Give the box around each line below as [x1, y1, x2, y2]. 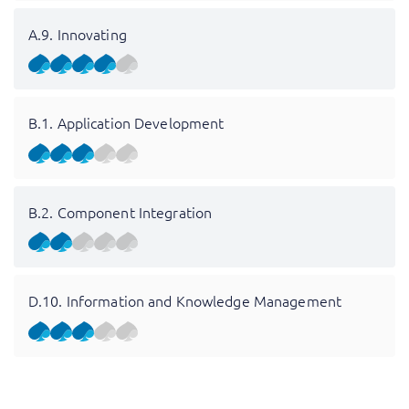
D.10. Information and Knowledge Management [28, 290, 342, 311]
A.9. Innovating [28, 23, 127, 44]
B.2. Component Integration [28, 201, 213, 222]
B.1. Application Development [28, 112, 225, 133]
